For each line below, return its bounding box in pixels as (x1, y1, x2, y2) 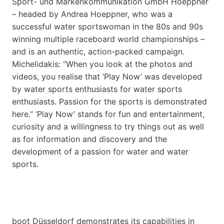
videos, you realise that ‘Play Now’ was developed (12, 71, 202, 81)
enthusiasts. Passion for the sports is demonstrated (12, 96, 207, 106)
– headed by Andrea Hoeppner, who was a (12, 8, 172, 19)
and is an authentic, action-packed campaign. (12, 46, 184, 56)
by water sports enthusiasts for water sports (12, 83, 182, 94)
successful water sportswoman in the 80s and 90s (12, 21, 203, 31)
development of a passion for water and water (12, 146, 188, 156)
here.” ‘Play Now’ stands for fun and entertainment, (12, 108, 204, 119)
